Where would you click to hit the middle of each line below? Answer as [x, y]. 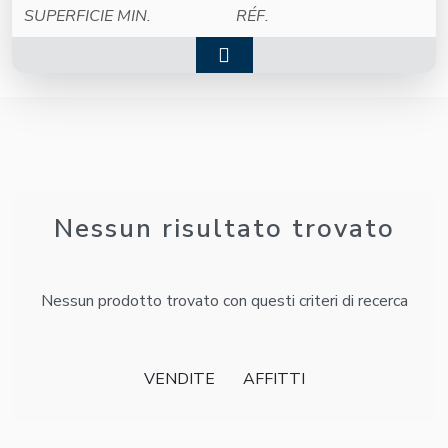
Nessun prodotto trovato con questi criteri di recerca [224, 301]
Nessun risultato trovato [224, 229]
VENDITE [179, 379]
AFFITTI [273, 379]
